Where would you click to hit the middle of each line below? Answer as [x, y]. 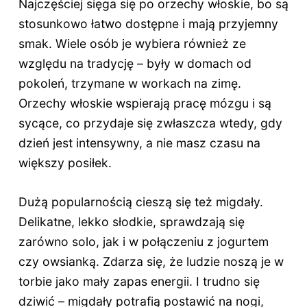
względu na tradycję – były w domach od [135, 63]
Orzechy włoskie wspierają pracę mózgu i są [145, 103]
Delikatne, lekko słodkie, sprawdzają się [131, 221]
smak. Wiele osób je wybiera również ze [132, 43]
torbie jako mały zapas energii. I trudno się [139, 281]
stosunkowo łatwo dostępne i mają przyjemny [148, 23]
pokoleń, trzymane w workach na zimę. [130, 83]
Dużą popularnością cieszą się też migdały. [140, 201]
